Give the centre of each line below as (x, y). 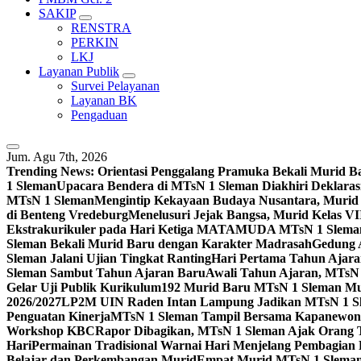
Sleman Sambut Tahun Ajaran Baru (106, 273)
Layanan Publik (79, 71)
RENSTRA (101, 28)
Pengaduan (99, 115)
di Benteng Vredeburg (67, 215)
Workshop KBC (51, 331)
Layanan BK (104, 100)
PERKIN (95, 42)
